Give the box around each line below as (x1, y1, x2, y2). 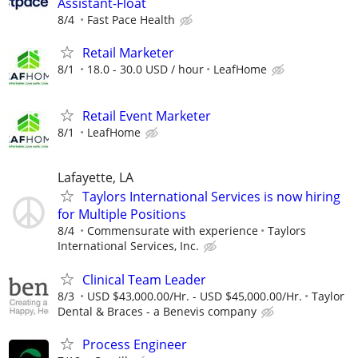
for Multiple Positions (58, 205, 186, 224)
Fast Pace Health (87, 11, 175, 27)
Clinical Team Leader (82, 270, 206, 288)
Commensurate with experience (87, 223, 258, 239)
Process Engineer (82, 335, 187, 353)
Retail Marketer (82, 43, 174, 62)
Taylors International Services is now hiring (82, 188, 340, 206)
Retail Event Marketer (82, 107, 211, 125)
